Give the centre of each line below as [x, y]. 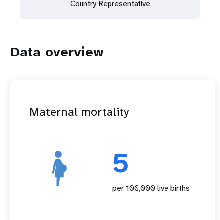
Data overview [57, 52]
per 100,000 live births [151, 188]
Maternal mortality [79, 112]
